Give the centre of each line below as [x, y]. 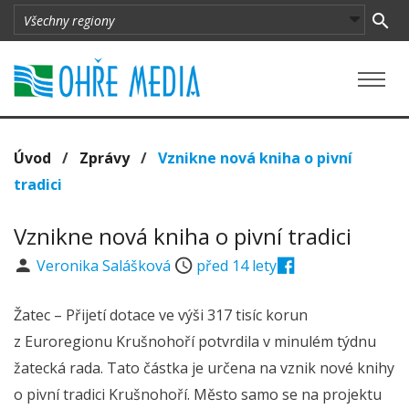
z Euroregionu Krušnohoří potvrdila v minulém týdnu [195, 341]
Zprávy [105, 158]
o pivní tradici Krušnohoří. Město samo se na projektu [198, 394]
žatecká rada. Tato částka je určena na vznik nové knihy [204, 368]
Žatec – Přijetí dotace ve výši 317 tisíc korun [161, 315]
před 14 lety [237, 266]
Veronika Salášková [105, 266]
